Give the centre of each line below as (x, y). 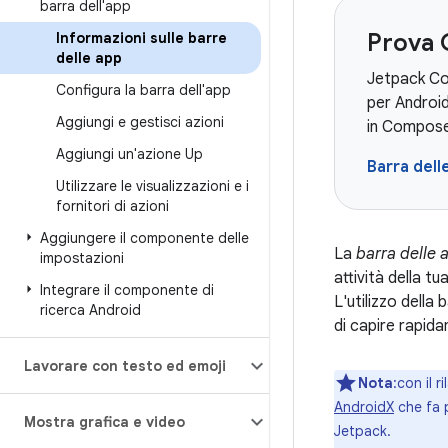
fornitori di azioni (112, 206)
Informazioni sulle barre (141, 38)
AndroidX (364, 407)
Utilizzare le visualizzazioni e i (152, 186)
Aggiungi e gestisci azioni (140, 122)
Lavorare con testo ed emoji (125, 366)
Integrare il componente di (127, 290)
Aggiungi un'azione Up (129, 154)
